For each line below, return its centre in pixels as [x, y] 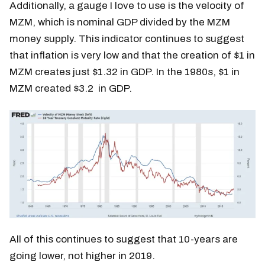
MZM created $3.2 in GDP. [71, 89]
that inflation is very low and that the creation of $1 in [132, 56]
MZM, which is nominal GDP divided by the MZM [120, 22]
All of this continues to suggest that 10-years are [124, 240]
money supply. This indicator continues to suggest [127, 39]
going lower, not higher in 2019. [82, 256]
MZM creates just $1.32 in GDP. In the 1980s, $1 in [125, 72]
